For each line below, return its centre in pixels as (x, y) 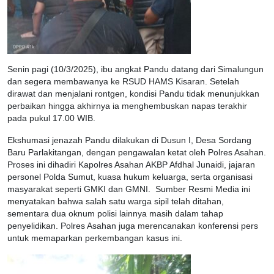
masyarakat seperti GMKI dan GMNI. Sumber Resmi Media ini (129, 190)
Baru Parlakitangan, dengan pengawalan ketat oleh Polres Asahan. (137, 153)
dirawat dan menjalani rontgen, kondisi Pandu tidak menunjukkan (133, 94)
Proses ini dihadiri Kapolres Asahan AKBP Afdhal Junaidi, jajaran (131, 165)
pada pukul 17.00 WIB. (51, 119)
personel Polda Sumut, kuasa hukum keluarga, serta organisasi (130, 177)
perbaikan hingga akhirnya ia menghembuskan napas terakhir (127, 106)
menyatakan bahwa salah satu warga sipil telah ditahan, (116, 202)
